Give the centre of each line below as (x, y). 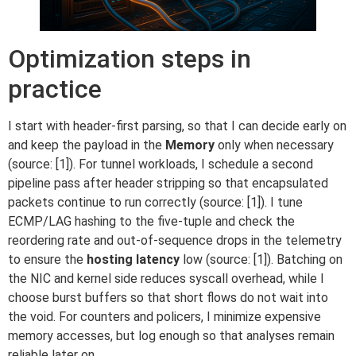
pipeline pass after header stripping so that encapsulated (168, 183)
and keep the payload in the (87, 145)
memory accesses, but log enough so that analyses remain (171, 335)
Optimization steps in (130, 58)
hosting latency (133, 259)
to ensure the (47, 259)
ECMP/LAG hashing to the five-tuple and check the (151, 221)
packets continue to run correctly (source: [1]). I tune (155, 202)
